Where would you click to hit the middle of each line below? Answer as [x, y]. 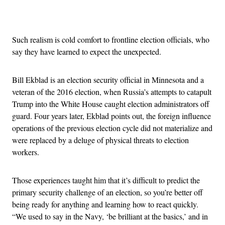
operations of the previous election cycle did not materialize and [112, 128]
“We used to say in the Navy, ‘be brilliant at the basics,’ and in [110, 216]
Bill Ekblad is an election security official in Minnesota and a [108, 80]
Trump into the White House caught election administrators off [111, 104]
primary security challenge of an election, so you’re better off [107, 192]
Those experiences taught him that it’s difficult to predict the [106, 180]
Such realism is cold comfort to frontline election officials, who [111, 39]
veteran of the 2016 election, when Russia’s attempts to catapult [112, 92]
